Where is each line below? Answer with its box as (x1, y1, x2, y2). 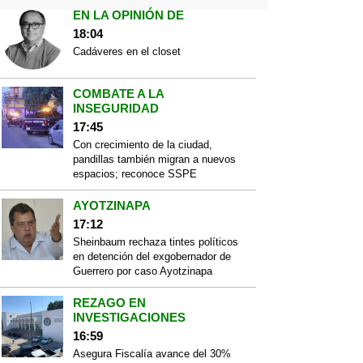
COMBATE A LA (73, 87, 164, 100)
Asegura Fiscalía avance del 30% (73, 348, 231, 360)
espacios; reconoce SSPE (73, 168, 197, 180)
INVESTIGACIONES (73, 310, 186, 324)
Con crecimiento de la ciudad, (73, 139, 212, 151)
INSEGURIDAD (73, 101, 159, 115)
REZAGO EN (73, 296, 146, 310)
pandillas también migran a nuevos (73, 153, 236, 165)
